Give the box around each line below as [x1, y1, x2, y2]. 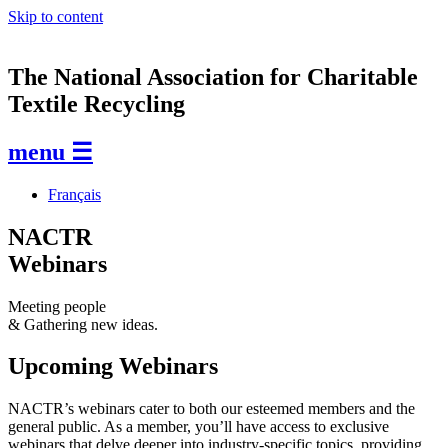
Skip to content [8, 8, 103, 25]
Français [48, 185, 101, 203]
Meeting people [8, 297, 106, 315]
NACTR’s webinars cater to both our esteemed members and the [8, 400, 415, 418]
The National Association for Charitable [8, 63, 418, 90]
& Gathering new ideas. [8, 315, 158, 333]
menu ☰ [8, 138, 93, 165]
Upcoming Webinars [8, 353, 218, 380]
